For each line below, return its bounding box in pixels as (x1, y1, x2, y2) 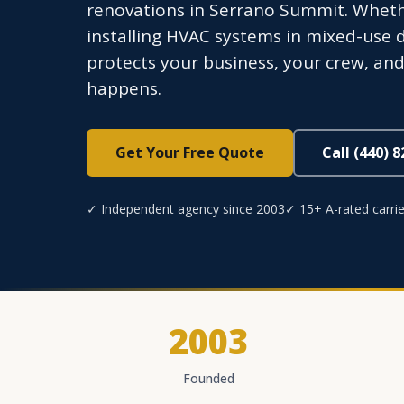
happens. (87, 77, 161, 100)
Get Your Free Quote (115, 142, 264, 162)
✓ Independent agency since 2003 (87, 200, 285, 217)
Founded (182, 370, 234, 387)
